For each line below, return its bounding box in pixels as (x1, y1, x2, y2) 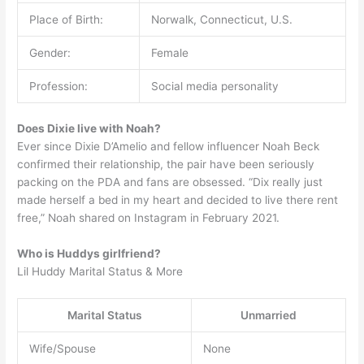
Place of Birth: (28, 12, 103, 26)
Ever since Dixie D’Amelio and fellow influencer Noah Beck (17, 140, 320, 154)
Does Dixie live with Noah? (17, 122, 162, 136)
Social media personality (150, 79, 279, 93)
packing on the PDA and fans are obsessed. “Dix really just (17, 175, 323, 189)
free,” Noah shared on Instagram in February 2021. (17, 211, 280, 225)
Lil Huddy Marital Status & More (17, 265, 184, 279)
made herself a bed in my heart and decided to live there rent (17, 193, 339, 207)
